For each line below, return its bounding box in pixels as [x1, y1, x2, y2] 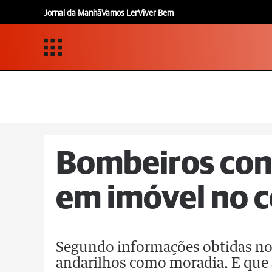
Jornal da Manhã [44, 8, 101, 18]
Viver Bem [138, 8, 174, 18]
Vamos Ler [101, 8, 138, 18]
